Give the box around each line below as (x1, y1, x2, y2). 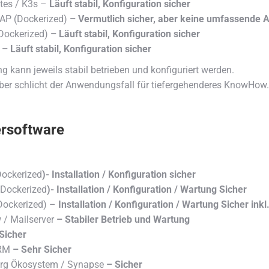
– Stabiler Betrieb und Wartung (54, 213, 190, 225)
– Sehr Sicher (13, 243, 71, 255)
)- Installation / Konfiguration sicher (42, 168, 196, 180)
